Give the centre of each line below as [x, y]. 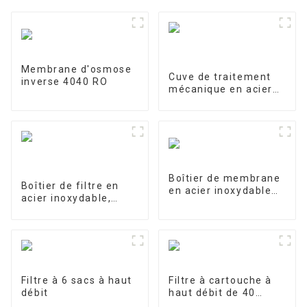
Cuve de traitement [220, 76]
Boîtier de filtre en [70, 185]
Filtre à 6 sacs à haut [76, 280]
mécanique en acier [220, 89]
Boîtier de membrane [224, 179]
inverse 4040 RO [64, 82]
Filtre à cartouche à [220, 280]
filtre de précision [69, 210]
